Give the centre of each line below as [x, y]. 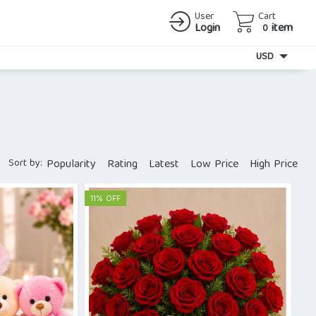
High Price [274, 165]
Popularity [71, 165]
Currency [227, 56]
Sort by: [25, 164]
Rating [122, 165]
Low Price [214, 165]
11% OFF [105, 199]
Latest [164, 165]
